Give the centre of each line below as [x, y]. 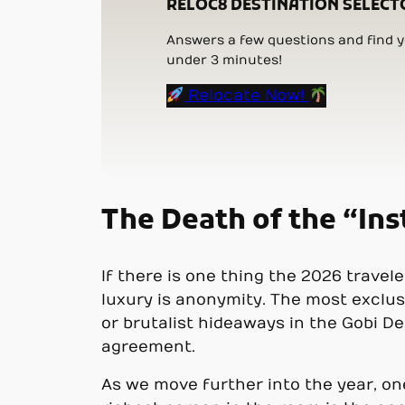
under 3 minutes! [225, 60]
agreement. [148, 347]
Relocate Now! [247, 95]
